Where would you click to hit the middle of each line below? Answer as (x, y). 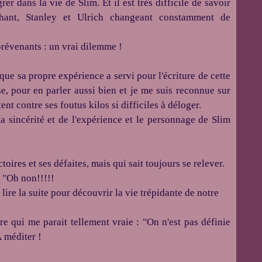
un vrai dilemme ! (86, 46)
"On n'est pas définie (187, 222)
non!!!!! (38, 178)
